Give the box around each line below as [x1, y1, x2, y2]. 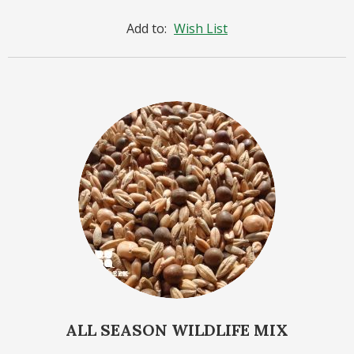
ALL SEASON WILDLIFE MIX [66, 319, 288, 340]
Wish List [174, 19, 228, 37]
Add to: [126, 19, 170, 37]
